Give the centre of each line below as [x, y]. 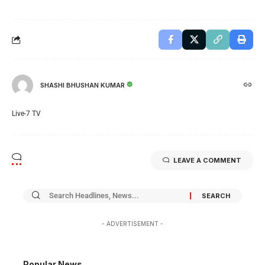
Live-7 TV [26, 113]
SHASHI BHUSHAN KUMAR [83, 85]
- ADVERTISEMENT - [132, 223]
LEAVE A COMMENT [207, 160]
